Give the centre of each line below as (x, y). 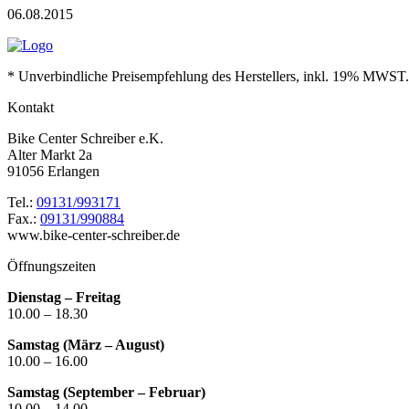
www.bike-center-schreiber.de (94, 235)
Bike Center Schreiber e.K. (85, 138)
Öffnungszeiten (52, 266)
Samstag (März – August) (86, 344)
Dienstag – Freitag (64, 297)
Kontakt (31, 107)
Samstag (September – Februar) (106, 392)
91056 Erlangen (53, 171)
